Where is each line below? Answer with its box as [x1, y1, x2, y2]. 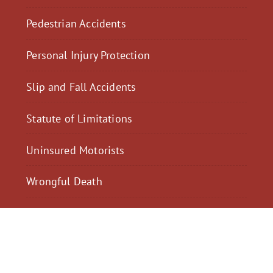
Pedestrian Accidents [26, 16, 126, 31]
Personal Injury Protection [26, 48, 150, 63]
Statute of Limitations [26, 110, 133, 126]
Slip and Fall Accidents [26, 79, 136, 94]
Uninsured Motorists [26, 142, 125, 157]
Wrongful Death [26, 174, 102, 189]
